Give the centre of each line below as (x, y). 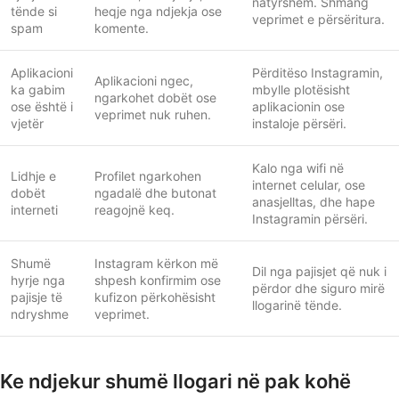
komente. (122, 28)
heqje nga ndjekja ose (158, 11)
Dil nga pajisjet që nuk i (319, 271)
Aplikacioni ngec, (144, 80)
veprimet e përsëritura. (318, 19)
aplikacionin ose (298, 106)
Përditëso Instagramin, (318, 72)
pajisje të (37, 297)
